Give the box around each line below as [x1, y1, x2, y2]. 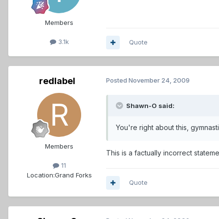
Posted [106, 76, 129, 85]
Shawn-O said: [125, 102, 175, 110]
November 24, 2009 [129, 76, 190, 85]
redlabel [39, 76, 75, 87]
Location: [26, 171, 55, 179]
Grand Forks [54, 171, 92, 179]
